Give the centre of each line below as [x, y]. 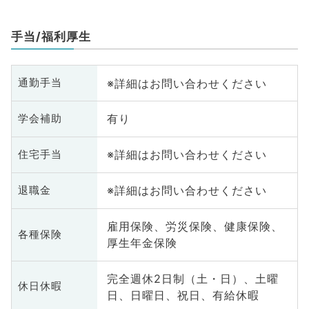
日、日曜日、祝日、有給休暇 [183, 295]
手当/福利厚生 [51, 36]
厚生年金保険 [142, 243]
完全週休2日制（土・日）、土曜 [192, 278]
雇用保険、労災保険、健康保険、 [195, 227]
